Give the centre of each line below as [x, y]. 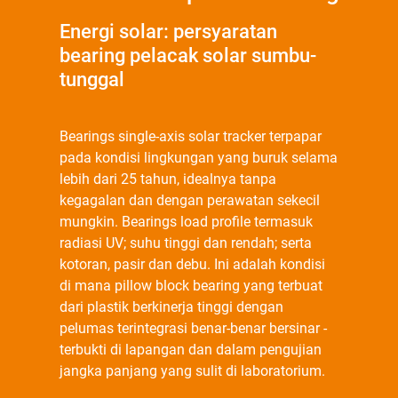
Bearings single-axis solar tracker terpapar [190, 136]
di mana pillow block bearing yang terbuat [191, 286]
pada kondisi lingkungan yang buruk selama [198, 158]
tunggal [92, 80]
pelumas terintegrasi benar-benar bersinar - [193, 328]
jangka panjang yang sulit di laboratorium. [192, 371]
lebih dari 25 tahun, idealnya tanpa [167, 179]
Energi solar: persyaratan [168, 32]
